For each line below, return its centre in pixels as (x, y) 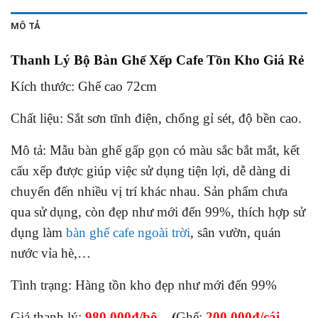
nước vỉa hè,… (51, 253)
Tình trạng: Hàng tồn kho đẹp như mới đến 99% (144, 285)
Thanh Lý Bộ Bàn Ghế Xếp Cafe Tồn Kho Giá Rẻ (157, 60)
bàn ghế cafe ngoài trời (128, 232)
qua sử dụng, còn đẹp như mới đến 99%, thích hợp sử (158, 212)
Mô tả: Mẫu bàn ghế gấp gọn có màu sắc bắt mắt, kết (155, 150)
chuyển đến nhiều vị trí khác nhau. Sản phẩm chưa (149, 191)
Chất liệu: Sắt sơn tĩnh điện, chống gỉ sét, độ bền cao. (156, 118)
